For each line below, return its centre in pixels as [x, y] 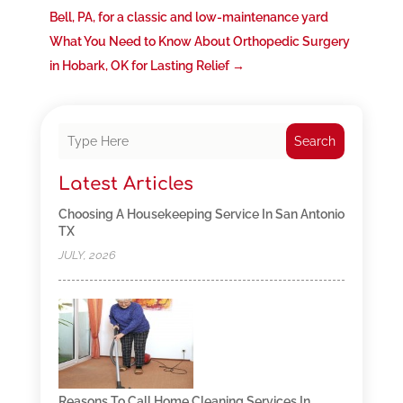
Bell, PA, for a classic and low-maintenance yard [188, 18]
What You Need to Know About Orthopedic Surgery [199, 42]
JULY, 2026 [87, 255]
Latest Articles [125, 184]
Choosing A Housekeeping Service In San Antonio [201, 215]
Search [315, 142]
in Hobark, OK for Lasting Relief [139, 66]
